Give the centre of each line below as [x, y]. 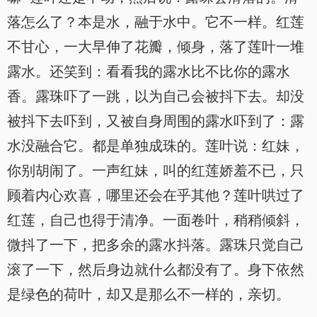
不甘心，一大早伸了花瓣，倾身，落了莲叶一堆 [156, 47]
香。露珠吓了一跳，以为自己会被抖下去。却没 [156, 96]
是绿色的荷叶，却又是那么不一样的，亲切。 [149, 294]
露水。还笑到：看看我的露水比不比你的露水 [149, 71]
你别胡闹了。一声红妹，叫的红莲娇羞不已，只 [156, 171]
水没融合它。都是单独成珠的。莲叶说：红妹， [156, 146]
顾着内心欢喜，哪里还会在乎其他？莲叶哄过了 [156, 195]
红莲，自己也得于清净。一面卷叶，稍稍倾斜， [156, 220]
